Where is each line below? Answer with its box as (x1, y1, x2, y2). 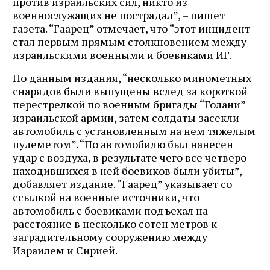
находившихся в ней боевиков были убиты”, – (13, 163, 250, 178)
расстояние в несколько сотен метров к (13, 216, 217, 231)
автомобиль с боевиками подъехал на (13, 202, 208, 218)
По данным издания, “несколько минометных (13, 70, 251, 85)
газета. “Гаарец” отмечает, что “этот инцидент (13, 20, 250, 36)
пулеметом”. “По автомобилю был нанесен (13, 136, 233, 151)
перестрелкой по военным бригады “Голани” (13, 96, 245, 111)
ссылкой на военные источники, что (13, 189, 199, 204)
